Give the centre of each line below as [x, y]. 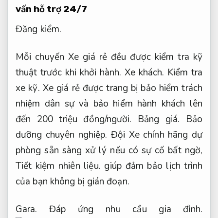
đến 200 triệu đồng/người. [77, 119]
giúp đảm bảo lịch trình [151, 166]
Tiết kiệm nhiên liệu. [58, 166]
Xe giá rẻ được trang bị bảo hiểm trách [121, 88]
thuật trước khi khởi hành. [70, 72]
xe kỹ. [28, 88]
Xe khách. [144, 72]
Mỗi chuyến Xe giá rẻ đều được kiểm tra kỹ [109, 57]
